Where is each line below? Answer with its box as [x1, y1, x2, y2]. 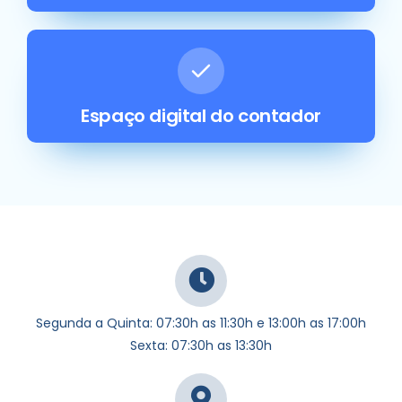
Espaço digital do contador [81, 102, 321, 128]
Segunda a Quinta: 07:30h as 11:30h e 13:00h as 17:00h [36, 313, 366, 332]
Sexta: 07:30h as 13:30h [130, 336, 272, 354]
